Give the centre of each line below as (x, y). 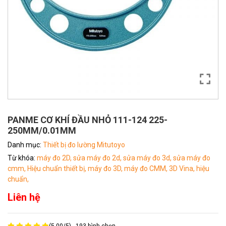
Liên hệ (24, 197)
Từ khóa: (22, 158)
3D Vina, (183, 168)
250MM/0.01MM (42, 130)
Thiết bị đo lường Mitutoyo (84, 145)
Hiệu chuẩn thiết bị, (58, 168)
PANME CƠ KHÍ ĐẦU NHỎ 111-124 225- (88, 120)
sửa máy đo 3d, (148, 158)
